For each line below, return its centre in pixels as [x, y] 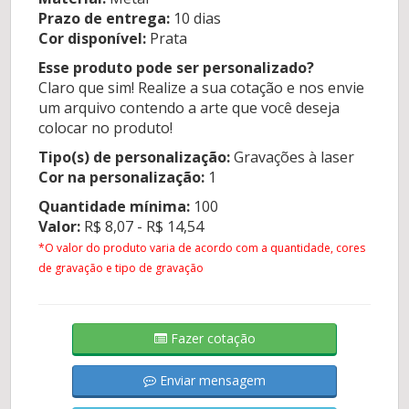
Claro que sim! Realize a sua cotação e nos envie [202, 88]
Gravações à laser [293, 157]
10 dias [196, 19]
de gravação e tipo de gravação [121, 268]
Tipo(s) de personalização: [135, 157]
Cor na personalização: [122, 178]
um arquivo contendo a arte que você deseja [189, 108]
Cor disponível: [93, 39]
